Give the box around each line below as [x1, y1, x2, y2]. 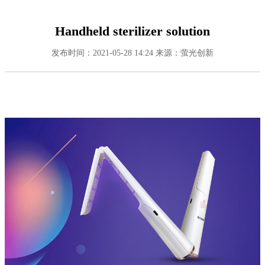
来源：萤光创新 [156, 48, 214, 57]
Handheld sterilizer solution [55, 24, 210, 39]
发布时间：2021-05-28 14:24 [51, 48, 153, 57]
